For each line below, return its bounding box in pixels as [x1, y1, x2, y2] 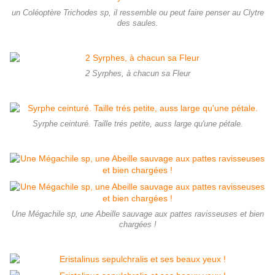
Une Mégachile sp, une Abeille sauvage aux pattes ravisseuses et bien [11, 210, 264, 219]
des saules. [117, 19, 158, 28]
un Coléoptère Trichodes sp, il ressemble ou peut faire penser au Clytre [11, 9, 264, 18]
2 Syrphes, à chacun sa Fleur [85, 69, 190, 79]
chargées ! [118, 220, 157, 230]
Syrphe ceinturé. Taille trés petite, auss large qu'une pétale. [32, 120, 243, 129]
